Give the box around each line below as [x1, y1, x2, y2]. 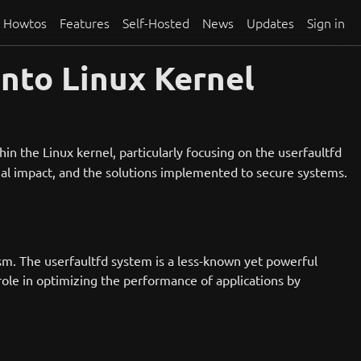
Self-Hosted [122, 14, 189, 31]
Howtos [3, 14, 47, 31]
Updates [247, 14, 294, 31]
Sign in [307, 14, 345, 31]
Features [60, 14, 110, 31]
